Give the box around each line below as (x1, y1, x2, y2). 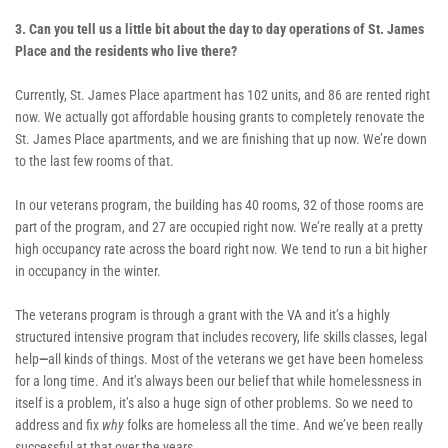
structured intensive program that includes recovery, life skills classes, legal (15, 328, 427, 345)
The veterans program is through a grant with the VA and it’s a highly (15, 306, 390, 323)
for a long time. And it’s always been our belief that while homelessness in (15, 372, 422, 389)
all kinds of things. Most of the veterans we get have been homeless (48, 350, 423, 367)
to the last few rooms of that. (15, 152, 177, 169)
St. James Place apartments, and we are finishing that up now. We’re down (15, 130, 427, 147)
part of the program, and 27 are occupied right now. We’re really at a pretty (15, 218, 423, 235)
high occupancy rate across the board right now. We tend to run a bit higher (15, 240, 427, 257)
